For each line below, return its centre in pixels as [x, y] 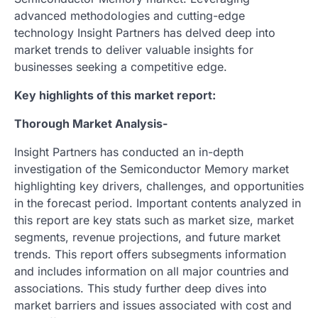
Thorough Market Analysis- [91, 123]
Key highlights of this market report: [115, 95]
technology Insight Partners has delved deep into [145, 32]
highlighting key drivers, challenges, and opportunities [159, 186]
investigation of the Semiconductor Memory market [152, 169]
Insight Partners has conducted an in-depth [129, 152]
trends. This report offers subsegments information [150, 254]
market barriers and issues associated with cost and [153, 305]
